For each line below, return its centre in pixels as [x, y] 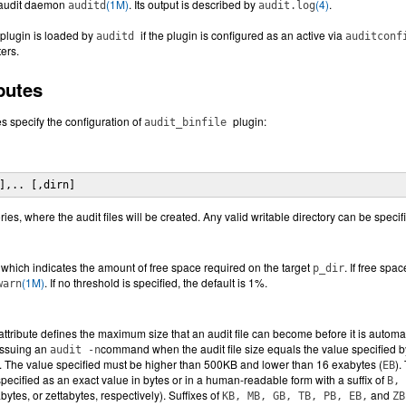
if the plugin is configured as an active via [243, 35]
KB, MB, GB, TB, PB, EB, [295, 396]
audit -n [75, 350]
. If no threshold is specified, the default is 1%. [156, 282]
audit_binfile [188, 122]
